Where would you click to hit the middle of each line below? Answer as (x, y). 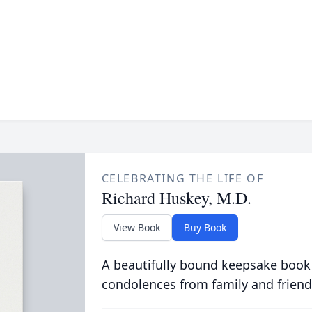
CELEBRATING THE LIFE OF (182, 178)
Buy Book (205, 227)
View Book (136, 227)
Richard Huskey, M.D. (176, 198)
